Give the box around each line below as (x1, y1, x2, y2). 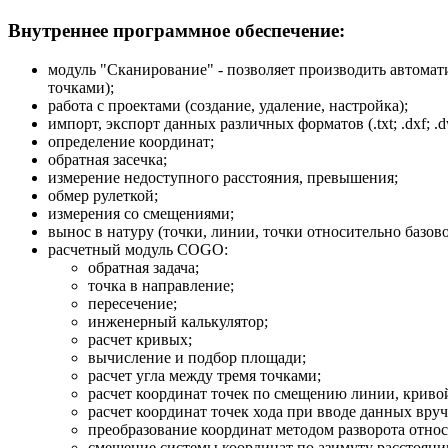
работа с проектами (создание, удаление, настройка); (48, 96, 408, 114)
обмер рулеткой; (48, 186, 158, 204)
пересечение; (88, 294, 177, 312)
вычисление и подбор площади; (88, 348, 306, 366)
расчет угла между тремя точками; (88, 366, 321, 384)
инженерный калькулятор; (88, 312, 268, 330)
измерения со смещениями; (48, 204, 234, 222)
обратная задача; (88, 258, 199, 276)
